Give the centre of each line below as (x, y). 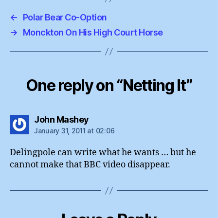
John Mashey (62, 119)
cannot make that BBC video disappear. (90, 165)
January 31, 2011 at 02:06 (74, 131)
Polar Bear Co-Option (65, 17)
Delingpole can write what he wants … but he (103, 153)
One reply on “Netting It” (109, 85)
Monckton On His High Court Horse (93, 32)
